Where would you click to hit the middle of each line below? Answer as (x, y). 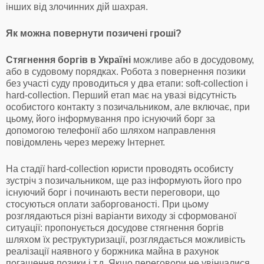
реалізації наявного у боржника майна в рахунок (112, 251)
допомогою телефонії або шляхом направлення (111, 130)
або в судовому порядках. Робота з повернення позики (126, 71)
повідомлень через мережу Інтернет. (85, 142)
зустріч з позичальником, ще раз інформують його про (124, 180)
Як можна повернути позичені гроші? (94, 33)
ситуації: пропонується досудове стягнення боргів (115, 227)
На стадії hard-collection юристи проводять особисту (120, 169)
